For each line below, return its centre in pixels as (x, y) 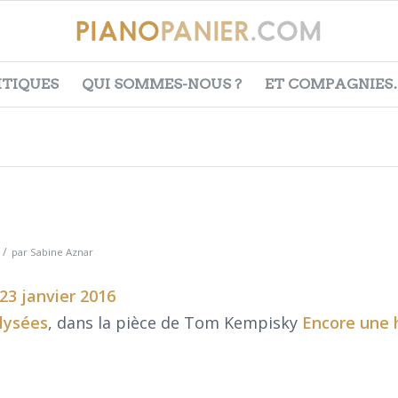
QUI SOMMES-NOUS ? (161, 84)
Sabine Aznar (62, 252)
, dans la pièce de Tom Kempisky (175, 323)
